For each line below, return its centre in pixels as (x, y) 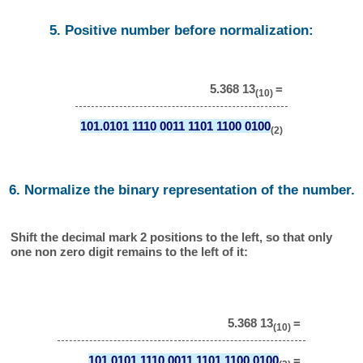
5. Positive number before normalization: (181, 30)
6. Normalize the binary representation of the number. (181, 190)
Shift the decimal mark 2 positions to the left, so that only (172, 237)
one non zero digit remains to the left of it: (130, 252)
